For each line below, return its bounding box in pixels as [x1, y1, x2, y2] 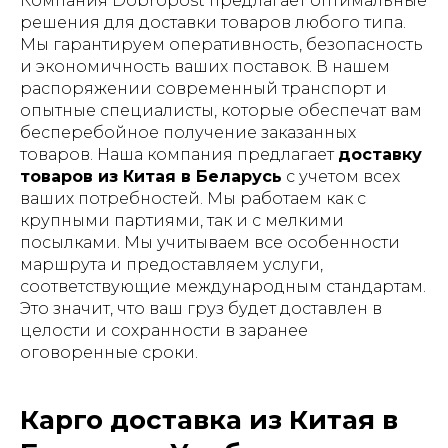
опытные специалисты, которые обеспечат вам [20, 101, 422, 120]
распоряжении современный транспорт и [20, 79, 387, 98]
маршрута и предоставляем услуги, [20, 255, 323, 274]
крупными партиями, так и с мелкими [20, 211, 344, 230]
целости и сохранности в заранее [20, 321, 308, 340]
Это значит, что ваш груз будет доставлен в [20, 299, 382, 318]
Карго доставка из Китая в [20, 404, 398, 436]
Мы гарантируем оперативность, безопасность [20, 35, 423, 54]
